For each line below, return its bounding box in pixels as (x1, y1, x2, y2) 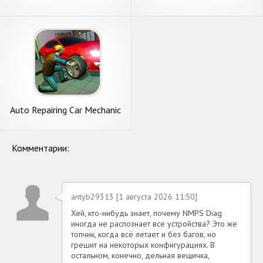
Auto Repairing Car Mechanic (9, 103, 121, 116)
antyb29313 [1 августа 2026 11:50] (71, 191, 197, 202)
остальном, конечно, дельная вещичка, (71, 249, 209, 261)
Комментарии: (12, 141, 69, 154)
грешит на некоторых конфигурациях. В (71, 239, 215, 250)
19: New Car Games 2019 (14, 114, 116, 126)
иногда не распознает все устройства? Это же (71, 218, 237, 229)
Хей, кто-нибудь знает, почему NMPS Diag (71, 207, 222, 218)
